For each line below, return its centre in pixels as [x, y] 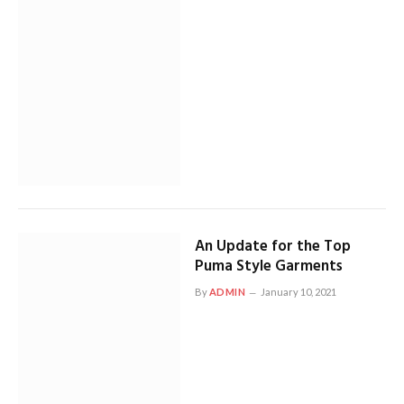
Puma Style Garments [268, 266]
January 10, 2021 [299, 291]
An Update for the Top [272, 246]
